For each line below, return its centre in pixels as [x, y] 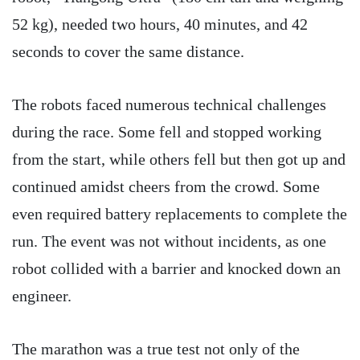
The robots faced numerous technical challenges [169, 104]
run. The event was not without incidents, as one [169, 241]
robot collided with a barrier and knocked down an [176, 268]
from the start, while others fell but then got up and [179, 159]
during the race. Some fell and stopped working [167, 131]
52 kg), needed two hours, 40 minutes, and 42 [160, 24]
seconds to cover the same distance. [128, 51]
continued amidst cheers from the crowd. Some [166, 186]
